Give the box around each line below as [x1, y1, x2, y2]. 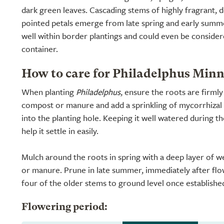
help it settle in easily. [21, 124, 98, 137]
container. [21, 42, 58, 55]
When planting [21, 85, 76, 98]
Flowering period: [21, 202, 107, 212]
